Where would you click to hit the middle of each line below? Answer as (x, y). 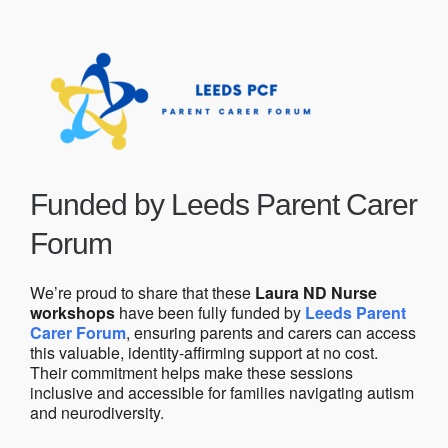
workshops (72, 312)
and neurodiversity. (97, 412)
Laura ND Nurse (316, 292)
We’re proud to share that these (142, 292)
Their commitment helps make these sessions (191, 372)
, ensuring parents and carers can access (271, 332)
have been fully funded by (210, 312)
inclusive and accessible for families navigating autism (222, 392)
